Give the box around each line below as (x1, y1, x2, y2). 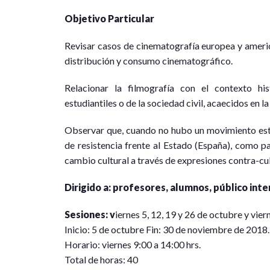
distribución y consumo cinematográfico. (64, 55, 233, 67)
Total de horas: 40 (64, 254, 138, 266)
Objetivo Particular (64, 13, 154, 25)
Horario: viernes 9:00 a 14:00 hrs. (64, 239, 201, 251)
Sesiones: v (64, 209, 115, 221)
